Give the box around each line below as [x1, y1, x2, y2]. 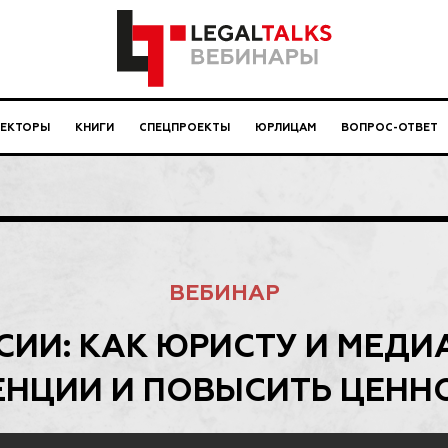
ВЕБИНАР [168, 279, 280, 308]
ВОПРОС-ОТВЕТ [341, 120, 438, 134]
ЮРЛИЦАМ [255, 120, 316, 134]
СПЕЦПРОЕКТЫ [139, 120, 230, 134]
